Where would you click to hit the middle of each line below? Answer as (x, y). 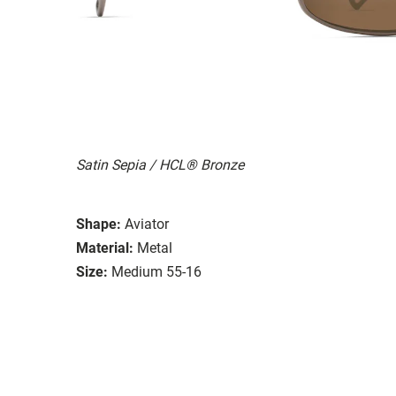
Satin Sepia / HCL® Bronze (160, 164)
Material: (105, 247)
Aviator (147, 224)
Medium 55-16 (156, 271)
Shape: (99, 224)
